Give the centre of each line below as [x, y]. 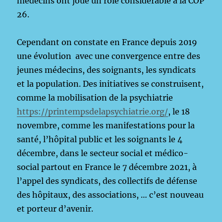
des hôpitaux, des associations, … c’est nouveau [111, 195]
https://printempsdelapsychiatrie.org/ [93, 111]
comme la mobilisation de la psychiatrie [95, 98]
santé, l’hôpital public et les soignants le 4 [100, 139]
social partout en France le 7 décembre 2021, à [107, 167]
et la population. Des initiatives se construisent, [111, 84]
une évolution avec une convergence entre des [109, 56]
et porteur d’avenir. [55, 209]
